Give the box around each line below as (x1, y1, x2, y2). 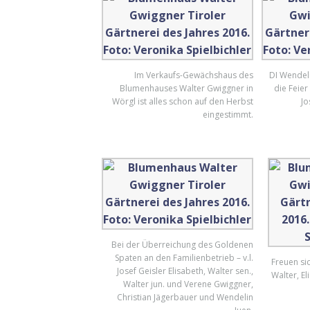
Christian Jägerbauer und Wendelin (116, 291, 253, 303)
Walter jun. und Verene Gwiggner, (122, 278, 253, 290)
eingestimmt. (202, 109, 253, 120)
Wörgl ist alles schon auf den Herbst (111, 95, 253, 107)
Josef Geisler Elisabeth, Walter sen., (116, 265, 253, 277)
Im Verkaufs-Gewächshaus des (134, 69, 253, 81)
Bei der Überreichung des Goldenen (111, 239, 253, 250)
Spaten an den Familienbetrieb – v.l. (114, 252, 253, 264)
